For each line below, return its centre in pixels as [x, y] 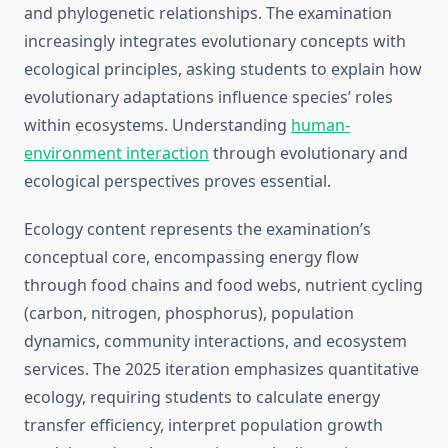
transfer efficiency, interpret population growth [203, 425]
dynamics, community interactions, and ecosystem [215, 341]
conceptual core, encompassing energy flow [191, 257]
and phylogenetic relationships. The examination [208, 13]
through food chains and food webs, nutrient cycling [223, 285]
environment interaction [116, 153]
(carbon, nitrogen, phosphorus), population [189, 313]
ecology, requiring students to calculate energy [202, 397]
